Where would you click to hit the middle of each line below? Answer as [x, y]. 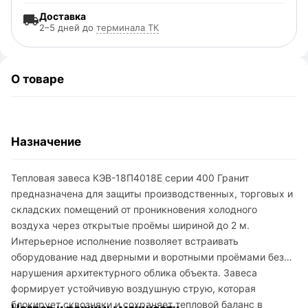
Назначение [46, 142]
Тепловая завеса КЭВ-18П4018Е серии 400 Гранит [130, 178]
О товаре [37, 79]
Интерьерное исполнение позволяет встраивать [125, 241]
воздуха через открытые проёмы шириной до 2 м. [130, 225]
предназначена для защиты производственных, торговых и [152, 194]
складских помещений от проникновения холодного [134, 209]
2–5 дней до [68, 27]
